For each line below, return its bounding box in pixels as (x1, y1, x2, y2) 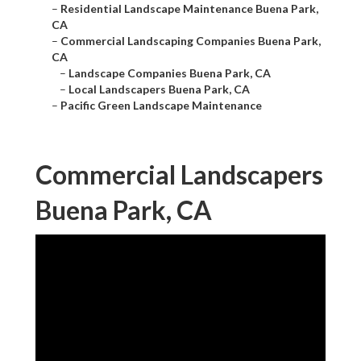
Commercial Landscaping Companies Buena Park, (60, 34, 321, 48)
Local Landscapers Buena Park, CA (68, 82, 250, 97)
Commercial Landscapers (35, 159, 323, 191)
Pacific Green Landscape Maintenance (60, 98, 262, 113)
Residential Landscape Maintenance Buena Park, (60, 2, 318, 16)
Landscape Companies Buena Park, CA (68, 66, 271, 81)
